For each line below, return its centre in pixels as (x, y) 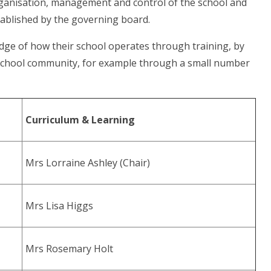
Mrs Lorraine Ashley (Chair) (88, 163)
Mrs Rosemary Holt (70, 249)
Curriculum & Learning (80, 120)
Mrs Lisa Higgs (60, 206)
